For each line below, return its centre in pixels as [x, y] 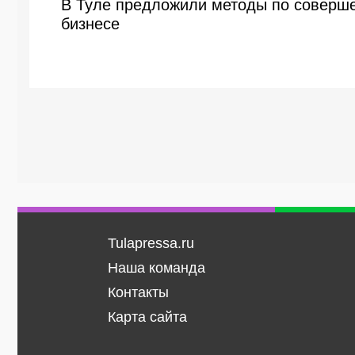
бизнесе [90, 24]
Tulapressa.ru [151, 243]
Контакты [138, 292]
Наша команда [156, 268]
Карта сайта [147, 317]
